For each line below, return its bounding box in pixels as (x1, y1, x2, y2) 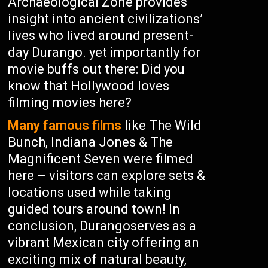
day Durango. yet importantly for (8, 45, 201, 60)
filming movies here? (8, 95, 132, 110)
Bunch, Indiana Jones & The (8, 135, 173, 150)
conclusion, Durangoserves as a (8, 218, 197, 233)
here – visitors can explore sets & (8, 168, 206, 183)
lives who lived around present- (8, 28, 194, 43)
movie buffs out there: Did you (8, 62, 185, 77)
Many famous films (8, 118, 122, 133)
